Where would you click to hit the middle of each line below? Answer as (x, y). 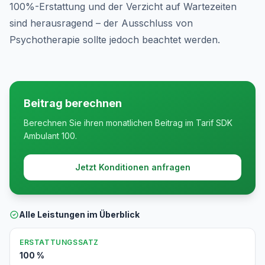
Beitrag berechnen (73, 103)
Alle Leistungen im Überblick (79, 214)
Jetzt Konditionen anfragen (132, 167)
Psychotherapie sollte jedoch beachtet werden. (115, 40)
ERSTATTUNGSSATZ (59, 242)
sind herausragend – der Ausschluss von (101, 23)
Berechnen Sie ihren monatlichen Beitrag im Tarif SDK (128, 123)
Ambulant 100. (50, 136)
